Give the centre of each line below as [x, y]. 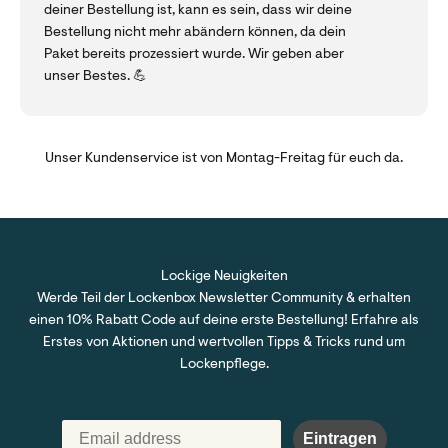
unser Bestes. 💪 [95, 76]
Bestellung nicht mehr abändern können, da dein [195, 32]
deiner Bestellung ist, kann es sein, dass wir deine [198, 10]
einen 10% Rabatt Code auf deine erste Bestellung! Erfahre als [224, 320]
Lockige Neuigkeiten [224, 276]
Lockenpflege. [224, 364]
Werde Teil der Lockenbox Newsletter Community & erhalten [224, 298]
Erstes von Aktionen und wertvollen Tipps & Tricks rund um [224, 342]
